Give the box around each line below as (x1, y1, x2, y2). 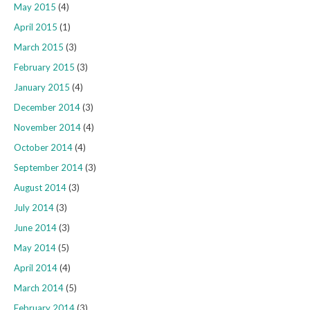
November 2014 (14, 122, 81, 134)
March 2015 (14, 42, 64, 53)
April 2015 (14, 21, 57, 33)
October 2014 (14, 142, 73, 154)
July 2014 (14, 202, 54, 214)
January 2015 (14, 82, 70, 93)
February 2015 (14, 62, 75, 73)
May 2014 (14, 242, 56, 254)
